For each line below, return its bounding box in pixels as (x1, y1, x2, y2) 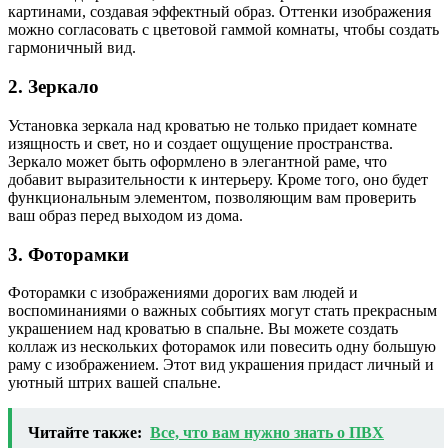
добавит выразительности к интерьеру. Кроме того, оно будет (8, 170, 428, 188)
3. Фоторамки (8, 243, 129, 265)
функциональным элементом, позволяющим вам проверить (8, 188, 416, 206)
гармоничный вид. (8, 39, 136, 57)
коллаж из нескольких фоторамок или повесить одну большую (8, 338, 436, 356)
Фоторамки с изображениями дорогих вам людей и (8, 284, 358, 302)
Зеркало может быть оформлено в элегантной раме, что (8, 152, 387, 170)
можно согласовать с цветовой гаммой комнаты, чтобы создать (8, 21, 439, 39)
